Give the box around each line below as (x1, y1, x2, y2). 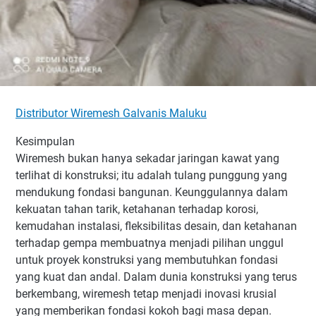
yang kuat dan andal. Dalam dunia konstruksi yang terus (16, 269, 297, 284)
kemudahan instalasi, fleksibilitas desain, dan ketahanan (16, 219, 297, 233)
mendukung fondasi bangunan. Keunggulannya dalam (16, 185, 288, 199)
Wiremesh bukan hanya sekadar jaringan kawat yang (16, 151, 279, 165)
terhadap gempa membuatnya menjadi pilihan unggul (16, 236, 284, 250)
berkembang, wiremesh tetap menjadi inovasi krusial (16, 286, 276, 300)
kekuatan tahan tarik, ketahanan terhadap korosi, (16, 202, 258, 216)
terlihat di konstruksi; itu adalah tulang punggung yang (16, 168, 287, 182)
